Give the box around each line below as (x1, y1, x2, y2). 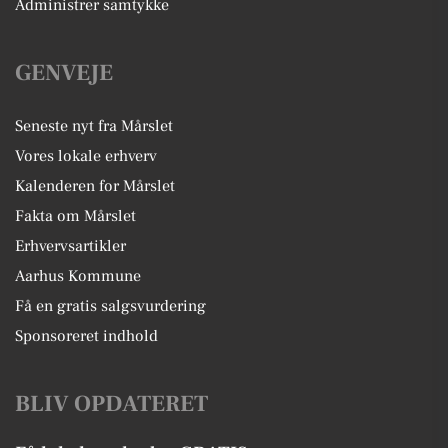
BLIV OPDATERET (15, 389, 208, 419)
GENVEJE (15, 58, 113, 88)
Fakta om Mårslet (15, 206, 136, 226)
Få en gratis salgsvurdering (15, 296, 206, 316)
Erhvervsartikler (15, 236, 126, 256)
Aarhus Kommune (15, 266, 141, 286)
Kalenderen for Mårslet (15, 176, 175, 196)
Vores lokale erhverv (15, 146, 157, 166)
